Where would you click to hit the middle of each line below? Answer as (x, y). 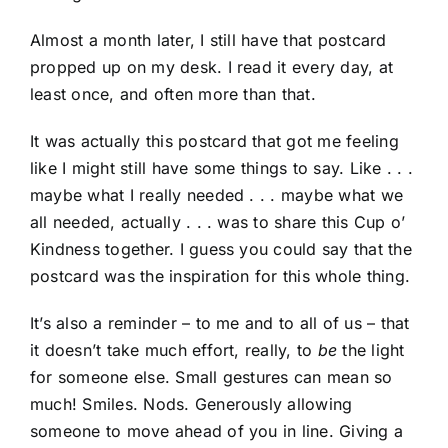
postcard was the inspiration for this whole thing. (220, 276)
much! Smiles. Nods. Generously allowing (191, 404)
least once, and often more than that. (176, 94)
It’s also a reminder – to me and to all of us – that (220, 323)
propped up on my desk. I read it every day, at (212, 67)
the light (371, 350)
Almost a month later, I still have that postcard (208, 40)
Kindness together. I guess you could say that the (221, 249)
